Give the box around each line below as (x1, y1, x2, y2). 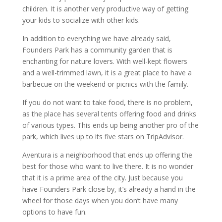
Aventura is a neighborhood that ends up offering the (22, 150, 192, 160)
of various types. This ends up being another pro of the (22, 120, 199, 130)
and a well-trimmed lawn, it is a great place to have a (22, 68, 192, 77)
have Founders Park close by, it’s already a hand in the (22, 184, 196, 194)
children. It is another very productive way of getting (22, 4, 188, 13)
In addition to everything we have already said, (22, 34, 171, 43)
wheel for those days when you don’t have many (22, 196, 178, 205)
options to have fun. (22, 207, 87, 217)
